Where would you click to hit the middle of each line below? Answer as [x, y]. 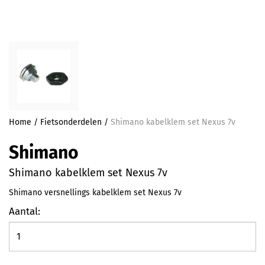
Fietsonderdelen [71, 122]
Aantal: [25, 211]
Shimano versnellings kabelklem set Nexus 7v [95, 193]
